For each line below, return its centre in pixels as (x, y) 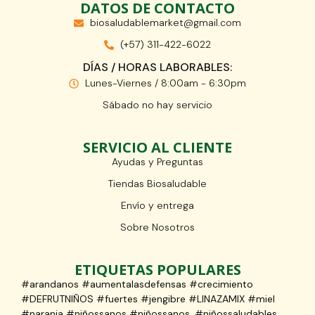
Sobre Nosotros (157, 227)
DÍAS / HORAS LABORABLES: (157, 67)
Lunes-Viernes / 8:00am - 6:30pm (165, 83)
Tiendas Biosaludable (157, 184)
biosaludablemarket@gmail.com (165, 23)
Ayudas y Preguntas (157, 162)
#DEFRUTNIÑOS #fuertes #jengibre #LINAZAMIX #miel (148, 299)
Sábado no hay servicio (157, 105)
